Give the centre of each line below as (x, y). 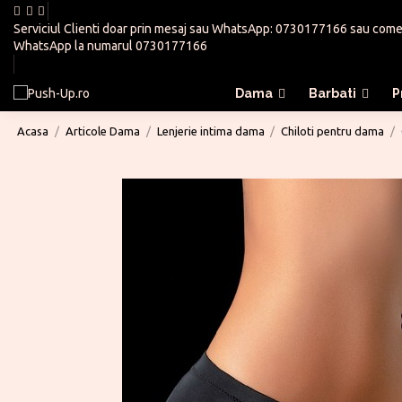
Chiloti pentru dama (333, 131)
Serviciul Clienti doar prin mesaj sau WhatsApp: (144, 29)
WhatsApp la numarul (74, 46)
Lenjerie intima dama (210, 131)
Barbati (333, 93)
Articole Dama (102, 131)
